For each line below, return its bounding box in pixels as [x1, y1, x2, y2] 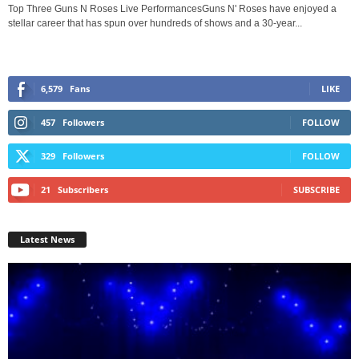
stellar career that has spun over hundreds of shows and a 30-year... [8, 17, 302, 29]
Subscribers [58, 183, 108, 196]
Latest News [20, 233, 75, 246]
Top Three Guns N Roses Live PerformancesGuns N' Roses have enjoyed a [8, 2, 337, 14]
